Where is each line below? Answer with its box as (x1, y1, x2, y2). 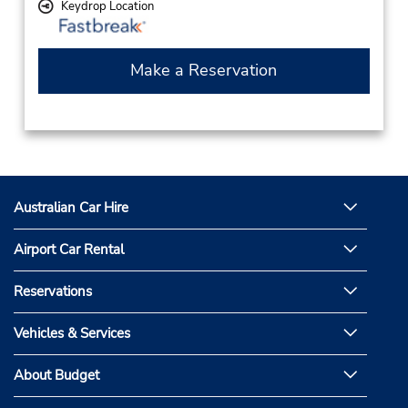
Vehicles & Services (14, 324, 130, 343)
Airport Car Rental (14, 240, 124, 260)
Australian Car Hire (14, 199, 128, 218)
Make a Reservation (130, 59, 278, 82)
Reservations (14, 282, 92, 301)
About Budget (14, 366, 99, 385)
